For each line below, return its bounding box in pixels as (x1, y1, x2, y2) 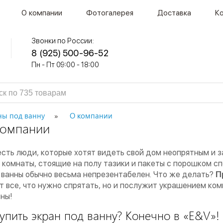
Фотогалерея (86, 8, 133, 17)
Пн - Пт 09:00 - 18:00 (31, 61, 100, 69)
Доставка (157, 8, 191, 17)
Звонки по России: (31, 36, 95, 45)
